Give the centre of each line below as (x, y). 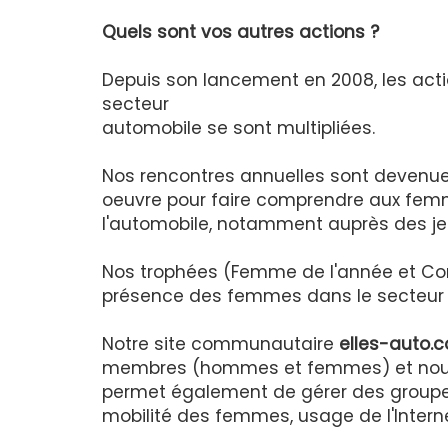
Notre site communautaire (220, 344)
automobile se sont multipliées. (238, 128)
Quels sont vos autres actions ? (240, 32)
